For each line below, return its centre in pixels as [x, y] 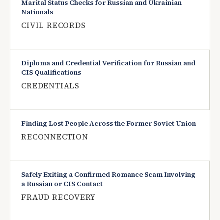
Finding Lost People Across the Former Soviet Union [109, 123]
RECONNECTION [55, 137]
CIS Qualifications [51, 72]
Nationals [37, 12]
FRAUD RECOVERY [59, 197]
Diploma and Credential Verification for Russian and [109, 63]
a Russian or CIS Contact [62, 183]
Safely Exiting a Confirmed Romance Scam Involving [109, 174]
